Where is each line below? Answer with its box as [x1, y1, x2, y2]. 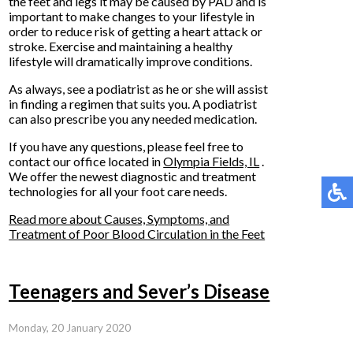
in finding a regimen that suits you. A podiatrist [9, 96, 258, 111]
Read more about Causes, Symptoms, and [9, 211, 230, 226]
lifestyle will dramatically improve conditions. [9, 54, 253, 69]
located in [106, 154, 164, 169]
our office [53, 154, 106, 169]
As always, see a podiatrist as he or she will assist [9, 81, 269, 96]
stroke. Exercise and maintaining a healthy [9, 39, 233, 54]
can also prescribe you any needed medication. [9, 111, 260, 126]
